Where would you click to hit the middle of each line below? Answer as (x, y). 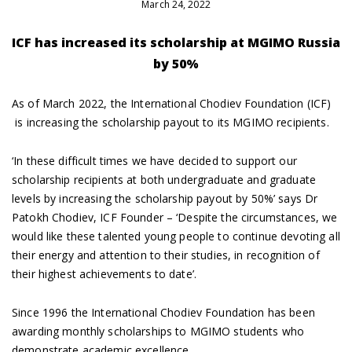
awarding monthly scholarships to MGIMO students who (158, 331)
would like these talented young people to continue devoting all (176, 236)
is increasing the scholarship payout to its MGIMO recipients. (174, 122)
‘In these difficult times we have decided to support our (154, 160)
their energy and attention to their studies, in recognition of (166, 255)
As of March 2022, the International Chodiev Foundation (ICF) (172, 103)
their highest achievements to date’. (106, 273)
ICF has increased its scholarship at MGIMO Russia (176, 42)
